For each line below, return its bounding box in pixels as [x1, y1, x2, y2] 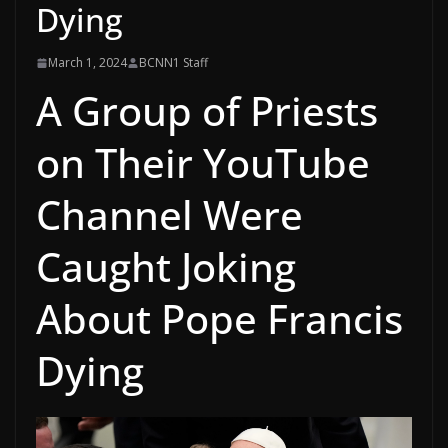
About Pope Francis [36, 291, 403, 346]
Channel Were [36, 187, 303, 242]
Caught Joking [36, 239, 296, 294]
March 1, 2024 [48, 54, 127, 71]
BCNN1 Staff [139, 54, 208, 71]
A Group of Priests [36, 83, 378, 138]
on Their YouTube [36, 135, 370, 190]
